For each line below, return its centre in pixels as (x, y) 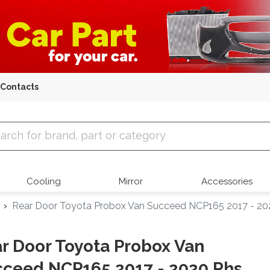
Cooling (44, 182)
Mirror (131, 182)
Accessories (227, 182)
